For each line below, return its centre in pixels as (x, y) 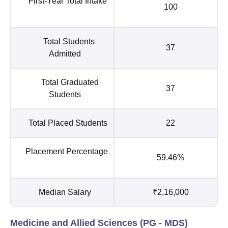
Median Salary (67, 192)
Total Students (67, 41)
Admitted (67, 53)
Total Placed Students (67, 123)
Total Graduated (67, 82)
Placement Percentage (67, 151)
